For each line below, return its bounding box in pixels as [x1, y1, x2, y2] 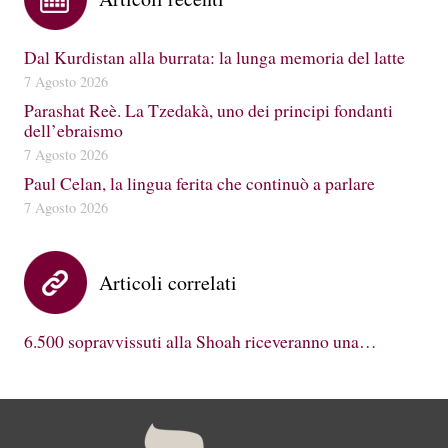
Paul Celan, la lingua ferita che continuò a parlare [24, 170, 375, 195]
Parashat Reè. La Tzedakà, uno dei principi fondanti [24, 97, 393, 122]
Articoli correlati [99, 268, 237, 296]
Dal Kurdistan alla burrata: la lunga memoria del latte [24, 44, 405, 69]
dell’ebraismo [24, 117, 123, 142]
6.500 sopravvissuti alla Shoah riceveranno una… [24, 328, 377, 353]
